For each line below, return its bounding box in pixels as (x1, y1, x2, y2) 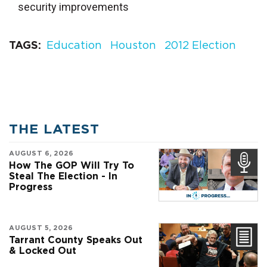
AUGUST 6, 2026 (9, 149, 73, 158)
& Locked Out (9, 244, 76, 256)
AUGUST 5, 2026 (9, 223, 73, 232)
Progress (9, 181, 52, 193)
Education (46, 39, 102, 52)
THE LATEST (9, 120, 100, 137)
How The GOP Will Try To (9, 159, 134, 171)
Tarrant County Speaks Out (9, 234, 142, 246)
